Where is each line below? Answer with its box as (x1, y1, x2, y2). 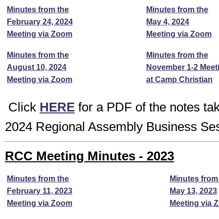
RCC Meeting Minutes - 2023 (5, 149, 174, 163)
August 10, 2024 (7, 63, 66, 71)
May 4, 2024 (146, 18, 189, 26)
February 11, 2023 (7, 187, 72, 195)
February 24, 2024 (7, 18, 73, 26)
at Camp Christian (146, 75, 213, 84)
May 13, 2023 (170, 187, 217, 195)
